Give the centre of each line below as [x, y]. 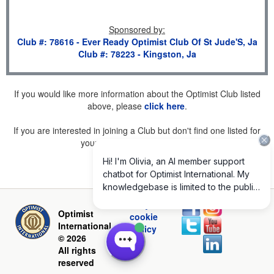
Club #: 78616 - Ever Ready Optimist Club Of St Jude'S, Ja [137, 42]
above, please [116, 106]
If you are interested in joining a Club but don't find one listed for [137, 130]
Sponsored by [136, 29]
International [85, 226]
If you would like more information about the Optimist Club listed [137, 94]
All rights [77, 250]
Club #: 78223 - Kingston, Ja [137, 54]
